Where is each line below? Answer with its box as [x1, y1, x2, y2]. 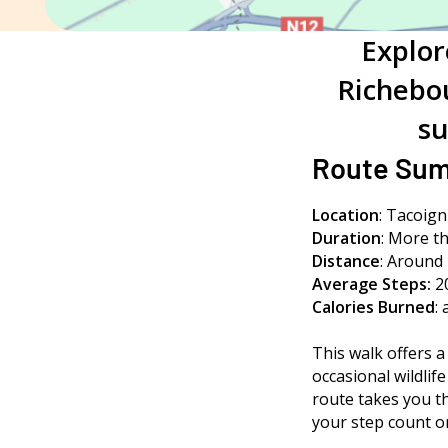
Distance [312, 250, 380, 273]
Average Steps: [312, 273, 431, 296]
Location [312, 204, 379, 227]
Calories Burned [312, 296, 435, 319]
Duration [312, 227, 381, 250]
